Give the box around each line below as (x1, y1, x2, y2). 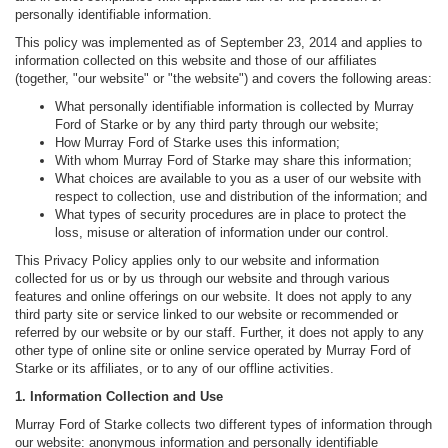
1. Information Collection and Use (15, 389, 223, 405)
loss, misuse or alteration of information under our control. (55, 225, 389, 241)
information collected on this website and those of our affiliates (15, 53, 377, 69)
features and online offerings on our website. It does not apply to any (15, 289, 412, 305)
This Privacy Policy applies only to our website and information (15, 253, 379, 269)
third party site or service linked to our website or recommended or (15, 307, 398, 323)
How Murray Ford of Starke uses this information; (55, 135, 340, 151)
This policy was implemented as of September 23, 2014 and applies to (15, 35, 422, 51)
